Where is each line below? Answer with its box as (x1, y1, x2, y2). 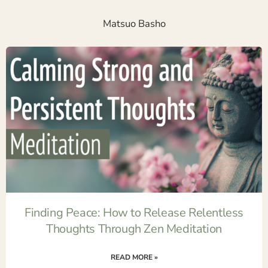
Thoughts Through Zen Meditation (46, 220, 222, 237)
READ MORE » (110, 252, 158, 262)
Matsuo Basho (102, 17, 166, 31)
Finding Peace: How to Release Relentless (24, 204, 243, 221)
